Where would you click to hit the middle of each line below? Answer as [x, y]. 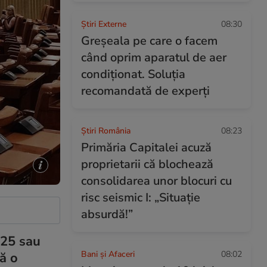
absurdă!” [107, 214]
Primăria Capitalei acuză [146, 148]
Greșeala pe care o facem [149, 41]
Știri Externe [104, 24]
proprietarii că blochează [147, 164]
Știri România [106, 131]
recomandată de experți [145, 91]
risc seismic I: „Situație [141, 198]
